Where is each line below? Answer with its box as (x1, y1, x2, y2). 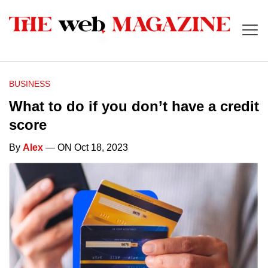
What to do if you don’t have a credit (9, 98, 259, 115)
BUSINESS (9, 79, 50, 89)
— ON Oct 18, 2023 (43, 142, 128, 153)
